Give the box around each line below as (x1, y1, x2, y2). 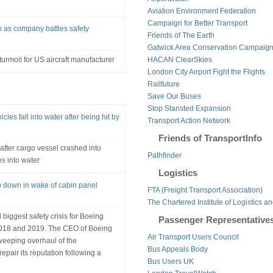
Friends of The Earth (147, 30, 214, 40)
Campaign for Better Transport (147, 18, 247, 27)
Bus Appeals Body (147, 244, 208, 253)
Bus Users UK (147, 257, 194, 266)
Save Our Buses (147, 91, 201, 101)
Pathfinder (147, 151, 182, 160)
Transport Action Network (147, 116, 230, 125)
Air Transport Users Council (147, 232, 239, 241)
